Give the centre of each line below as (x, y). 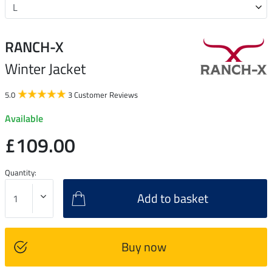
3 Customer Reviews (103, 94)
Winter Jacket (45, 68)
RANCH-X (34, 46)
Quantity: (21, 172)
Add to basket (173, 198)
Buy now (144, 246)
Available (24, 118)
